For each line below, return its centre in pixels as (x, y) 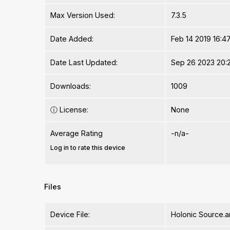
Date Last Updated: (84, 63)
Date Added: (72, 39)
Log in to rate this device (88, 148)
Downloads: (71, 86)
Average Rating (77, 133)
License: (73, 110)
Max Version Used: (83, 15)
